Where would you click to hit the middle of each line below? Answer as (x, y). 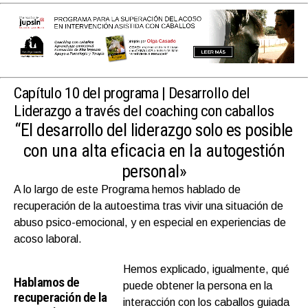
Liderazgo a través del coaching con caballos (144, 110)
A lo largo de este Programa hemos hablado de (127, 189)
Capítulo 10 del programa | (91, 92)
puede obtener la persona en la (198, 285)
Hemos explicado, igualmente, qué (207, 269)
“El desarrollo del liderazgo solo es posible (154, 130)
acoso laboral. (48, 239)
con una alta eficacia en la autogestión (154, 150)
